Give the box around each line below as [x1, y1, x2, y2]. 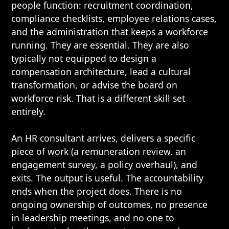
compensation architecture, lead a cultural [11, 65, 191, 78]
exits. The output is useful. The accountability [11, 172, 204, 184]
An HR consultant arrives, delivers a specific [11, 132, 196, 144]
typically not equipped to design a [11, 52, 157, 64]
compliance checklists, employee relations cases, [11, 12, 217, 25]
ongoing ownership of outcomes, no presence [11, 198, 208, 211]
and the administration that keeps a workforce [11, 26, 209, 38]
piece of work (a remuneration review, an [11, 145, 187, 157]
